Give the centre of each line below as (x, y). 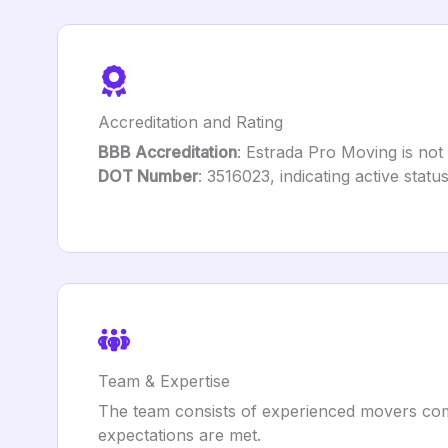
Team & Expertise (164, 381)
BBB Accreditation (167, 152)
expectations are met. (179, 435)
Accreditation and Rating (190, 122)
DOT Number (148, 176)
